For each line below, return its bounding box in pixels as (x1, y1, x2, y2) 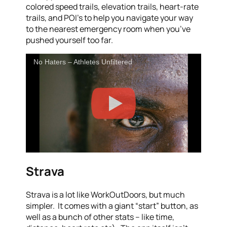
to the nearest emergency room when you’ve (26, 23, 191, 34)
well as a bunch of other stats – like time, (26, 211, 175, 223)
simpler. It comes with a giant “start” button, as (26, 200, 199, 212)
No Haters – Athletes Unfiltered (33, 57, 133, 66)
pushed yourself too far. (26, 34, 113, 46)
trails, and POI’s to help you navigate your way (26, 12, 194, 23)
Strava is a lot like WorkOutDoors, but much (26, 189, 185, 201)
